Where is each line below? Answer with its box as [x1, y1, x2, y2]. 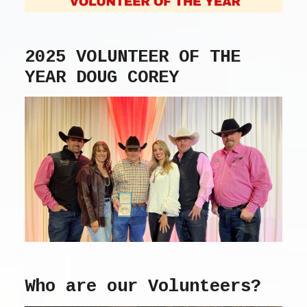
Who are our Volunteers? [24, 276, 261, 297]
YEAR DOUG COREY [24, 67, 179, 88]
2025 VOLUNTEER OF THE [24, 47, 241, 67]
